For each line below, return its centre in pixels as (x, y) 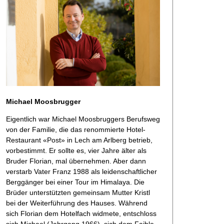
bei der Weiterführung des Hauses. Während (77, 203)
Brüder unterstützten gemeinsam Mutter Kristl (78, 192)
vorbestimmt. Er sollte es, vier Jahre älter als (76, 150)
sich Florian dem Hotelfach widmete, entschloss (81, 213)
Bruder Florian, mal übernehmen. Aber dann (76, 161)
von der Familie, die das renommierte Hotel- (76, 129)
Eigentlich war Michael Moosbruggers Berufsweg (83, 119)
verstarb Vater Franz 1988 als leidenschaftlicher (81, 171)
